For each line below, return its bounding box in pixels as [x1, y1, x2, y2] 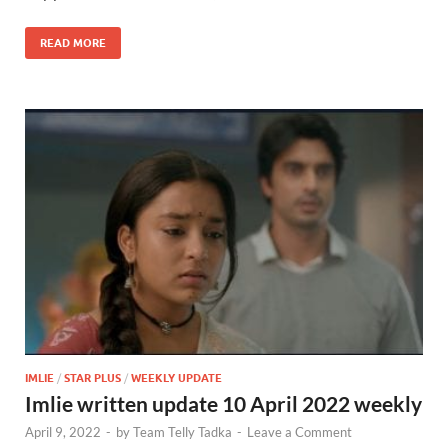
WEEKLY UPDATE [131, 371, 222, 386]
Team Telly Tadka [133, 424, 232, 441]
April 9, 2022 [25, 424, 101, 441]
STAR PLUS [64, 371, 121, 386]
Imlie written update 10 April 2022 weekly [25, 391, 422, 417]
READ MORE [40, 36, 106, 51]
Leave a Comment [247, 424, 352, 441]
